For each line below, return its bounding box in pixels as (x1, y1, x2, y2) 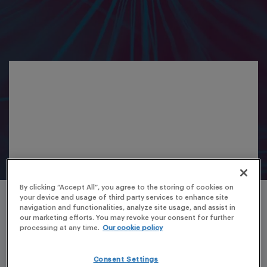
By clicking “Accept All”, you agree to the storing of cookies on (20, 184, 234, 191)
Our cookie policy (103, 225, 163, 232)
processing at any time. (20, 225, 100, 232)
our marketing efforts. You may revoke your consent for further (20, 215, 234, 222)
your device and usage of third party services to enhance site (20, 194, 229, 201)
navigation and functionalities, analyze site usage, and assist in (20, 204, 236, 212)
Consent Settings (93, 256, 159, 263)
